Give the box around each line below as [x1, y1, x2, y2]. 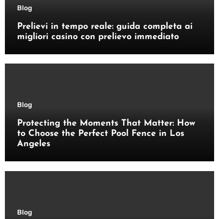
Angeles [17, 139, 50, 149]
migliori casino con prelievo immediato [17, 32, 179, 42]
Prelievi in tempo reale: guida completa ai [17, 22, 193, 31]
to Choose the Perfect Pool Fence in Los [17, 129, 184, 139]
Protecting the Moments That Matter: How [17, 119, 195, 129]
